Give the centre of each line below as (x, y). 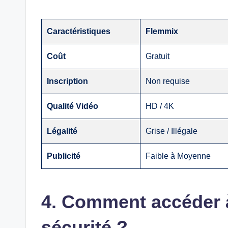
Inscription (68, 81)
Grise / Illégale (172, 131)
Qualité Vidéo (73, 106)
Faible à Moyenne (178, 156)
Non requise (168, 81)
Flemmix (162, 31)
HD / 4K (160, 106)
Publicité (64, 156)
